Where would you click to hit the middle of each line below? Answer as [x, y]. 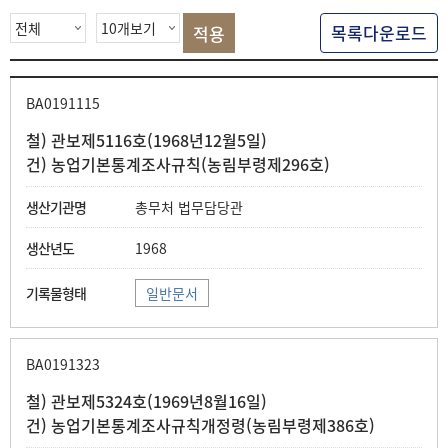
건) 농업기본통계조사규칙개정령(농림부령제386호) [200, 425]
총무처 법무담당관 [189, 207]
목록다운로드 [379, 32]
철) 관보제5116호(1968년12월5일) [146, 140]
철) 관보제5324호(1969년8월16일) [146, 401]
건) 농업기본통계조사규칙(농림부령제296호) [178, 164]
